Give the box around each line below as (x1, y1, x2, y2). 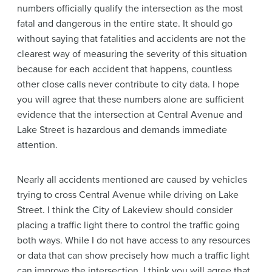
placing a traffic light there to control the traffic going (17, 219, 240, 231)
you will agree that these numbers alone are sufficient (17, 93, 244, 106)
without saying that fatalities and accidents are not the (17, 32, 246, 45)
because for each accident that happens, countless (17, 63, 232, 75)
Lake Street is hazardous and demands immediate (17, 123, 227, 136)
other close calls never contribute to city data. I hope (17, 78, 239, 90)
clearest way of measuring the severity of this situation (17, 47, 247, 60)
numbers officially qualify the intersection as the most (17, 2, 243, 15)
